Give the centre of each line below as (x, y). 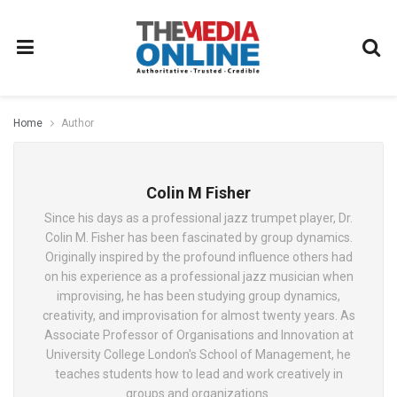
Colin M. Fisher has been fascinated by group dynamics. (198, 237)
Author (78, 123)
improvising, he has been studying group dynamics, (198, 296)
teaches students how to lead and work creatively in (198, 374)
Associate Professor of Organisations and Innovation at (198, 335)
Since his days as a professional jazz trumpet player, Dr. (198, 218)
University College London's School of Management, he (198, 354)
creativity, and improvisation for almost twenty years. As (198, 315)
